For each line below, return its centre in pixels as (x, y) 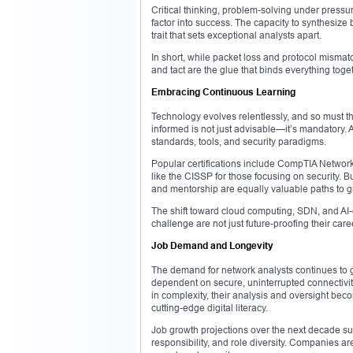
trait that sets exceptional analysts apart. (236, 35)
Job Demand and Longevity (212, 245)
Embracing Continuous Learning (223, 91)
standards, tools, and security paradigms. (239, 141)
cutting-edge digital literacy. (210, 307)
